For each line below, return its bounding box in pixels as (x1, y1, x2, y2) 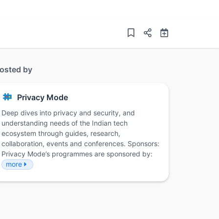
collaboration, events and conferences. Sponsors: (1, 139, 159, 148)
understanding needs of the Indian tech (1, 119, 128, 128)
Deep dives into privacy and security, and (1, 109, 135, 117)
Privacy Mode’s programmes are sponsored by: (1, 150, 153, 158)
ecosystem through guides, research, (1, 129, 120, 138)
